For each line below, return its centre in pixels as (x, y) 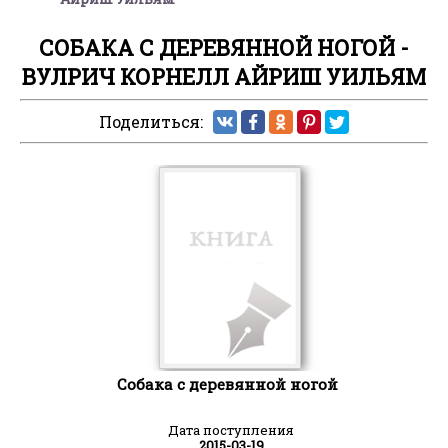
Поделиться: (151, 122)
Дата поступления (231, 429)
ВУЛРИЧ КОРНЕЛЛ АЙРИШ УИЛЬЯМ (224, 77)
